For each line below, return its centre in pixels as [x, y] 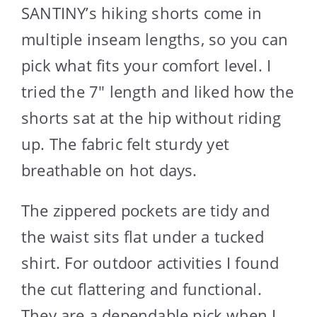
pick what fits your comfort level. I [146, 65]
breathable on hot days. [109, 170]
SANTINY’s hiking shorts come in [142, 13]
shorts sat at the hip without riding [151, 118]
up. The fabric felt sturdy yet [125, 144]
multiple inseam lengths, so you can [155, 39]
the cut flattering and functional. [142, 289]
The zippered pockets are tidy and [146, 211]
